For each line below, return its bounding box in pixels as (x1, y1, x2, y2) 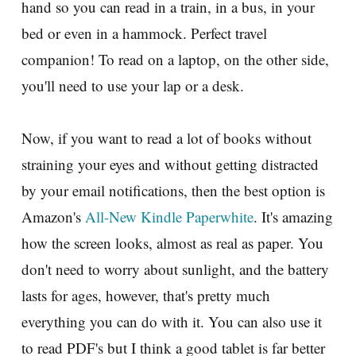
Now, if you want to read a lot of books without (21, 127, 311, 148)
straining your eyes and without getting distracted (21, 153, 319, 174)
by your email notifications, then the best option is (21, 180, 325, 200)
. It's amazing (253, 206, 333, 226)
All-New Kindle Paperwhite (85, 206, 253, 226)
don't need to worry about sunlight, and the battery (21, 258, 329, 279)
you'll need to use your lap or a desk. (21, 75, 244, 95)
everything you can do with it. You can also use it (21, 311, 322, 331)
